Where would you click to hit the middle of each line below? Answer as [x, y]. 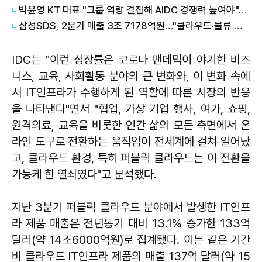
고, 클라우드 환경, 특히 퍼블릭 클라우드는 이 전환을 [131, 158]
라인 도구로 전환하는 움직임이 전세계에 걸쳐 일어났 [131, 141]
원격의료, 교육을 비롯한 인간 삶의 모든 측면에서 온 [131, 125]
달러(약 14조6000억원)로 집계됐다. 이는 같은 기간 [131, 239]
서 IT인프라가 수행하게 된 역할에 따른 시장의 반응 [131, 92]
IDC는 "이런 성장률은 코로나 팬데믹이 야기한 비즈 [131, 59]
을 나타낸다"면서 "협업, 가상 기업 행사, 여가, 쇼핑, [131, 108]
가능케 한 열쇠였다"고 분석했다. [84, 174]
